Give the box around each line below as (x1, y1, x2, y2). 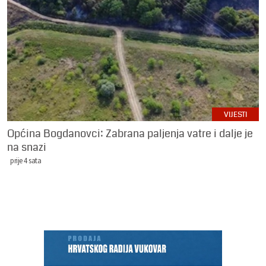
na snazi (7, 140, 46, 156)
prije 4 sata (10, 156, 41, 166)
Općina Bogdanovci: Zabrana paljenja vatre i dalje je (7, 126, 253, 142)
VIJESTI (224, 109, 247, 121)
